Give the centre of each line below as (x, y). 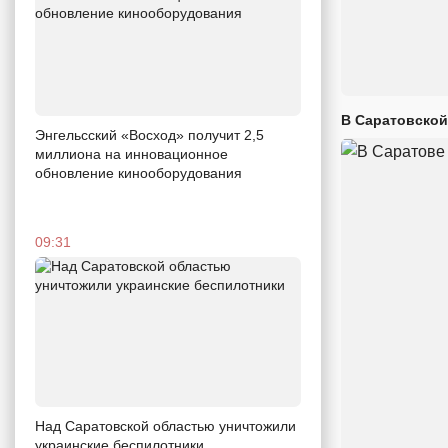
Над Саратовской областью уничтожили (165, 425)
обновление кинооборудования (138, 173)
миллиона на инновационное (131, 154)
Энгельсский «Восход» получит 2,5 (149, 135)
